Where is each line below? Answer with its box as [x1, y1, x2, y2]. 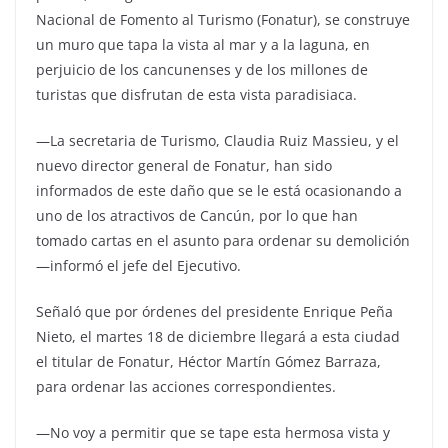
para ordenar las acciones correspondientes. [36, 377, 336, 397]
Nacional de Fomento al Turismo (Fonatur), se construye [36, 10, 410, 30]
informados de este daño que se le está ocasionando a [36, 181, 402, 201]
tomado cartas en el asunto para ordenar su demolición [36, 231, 410, 251]
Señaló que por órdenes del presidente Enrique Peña [36, 302, 393, 322]
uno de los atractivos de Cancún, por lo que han [36, 206, 358, 226]
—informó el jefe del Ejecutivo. [36, 256, 241, 276]
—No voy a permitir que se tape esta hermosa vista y [36, 423, 390, 443]
